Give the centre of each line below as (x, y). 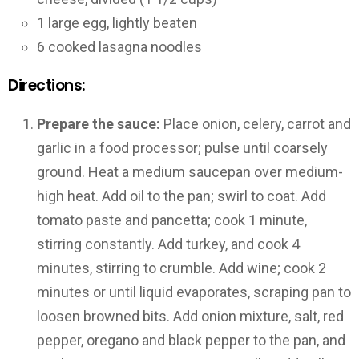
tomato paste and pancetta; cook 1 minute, (172, 220)
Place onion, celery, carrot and (256, 123)
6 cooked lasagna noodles (119, 46)
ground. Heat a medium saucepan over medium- (190, 171)
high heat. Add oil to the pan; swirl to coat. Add (182, 196)
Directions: (47, 86)
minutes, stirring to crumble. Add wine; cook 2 (182, 268)
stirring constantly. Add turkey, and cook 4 (168, 244)
